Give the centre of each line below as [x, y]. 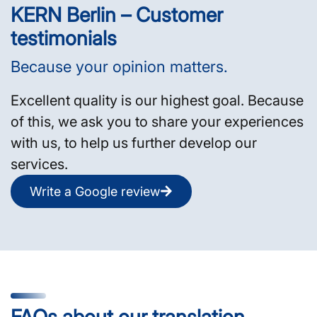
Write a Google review [95, 191]
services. [39, 164]
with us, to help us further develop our [134, 143]
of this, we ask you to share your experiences [157, 121]
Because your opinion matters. [119, 66]
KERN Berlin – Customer [117, 15]
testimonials [64, 38]
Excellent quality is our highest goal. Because [157, 100]
